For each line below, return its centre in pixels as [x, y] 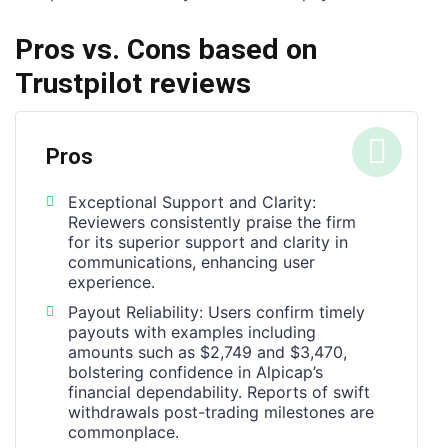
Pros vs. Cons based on [166, 49]
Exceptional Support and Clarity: [192, 201]
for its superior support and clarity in [208, 241]
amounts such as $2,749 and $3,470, [207, 351]
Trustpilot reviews [133, 83]
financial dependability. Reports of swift [219, 391]
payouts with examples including [192, 331]
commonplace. [123, 431]
